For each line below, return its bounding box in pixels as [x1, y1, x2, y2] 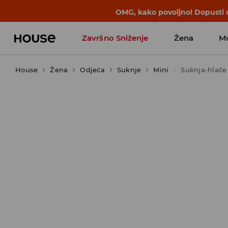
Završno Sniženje [82, 33, 149, 43]
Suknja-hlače [181, 66, 227, 74]
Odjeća [80, 66, 105, 74]
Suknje [117, 66, 141, 74]
